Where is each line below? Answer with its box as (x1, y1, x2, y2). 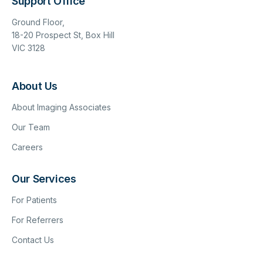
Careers (12, 141, 43, 152)
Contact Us (12, 234, 54, 245)
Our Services (12, 172, 76, 185)
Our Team (12, 122, 50, 132)
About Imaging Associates (12, 102, 111, 112)
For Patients (12, 194, 57, 205)
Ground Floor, (12, 16, 65, 27)
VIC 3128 (12, 42, 45, 53)
